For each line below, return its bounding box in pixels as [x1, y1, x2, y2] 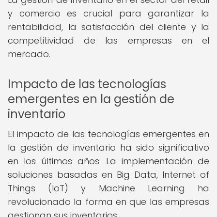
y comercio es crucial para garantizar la [8, 7, 209, 19]
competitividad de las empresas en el [8, 34, 209, 46]
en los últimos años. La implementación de [8, 155, 209, 167]
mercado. [8, 48, 50, 60]
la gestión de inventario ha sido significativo [8, 141, 209, 154]
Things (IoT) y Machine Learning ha [8, 182, 209, 194]
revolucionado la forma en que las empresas [8, 196, 209, 208]
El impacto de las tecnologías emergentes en [8, 128, 209, 140]
